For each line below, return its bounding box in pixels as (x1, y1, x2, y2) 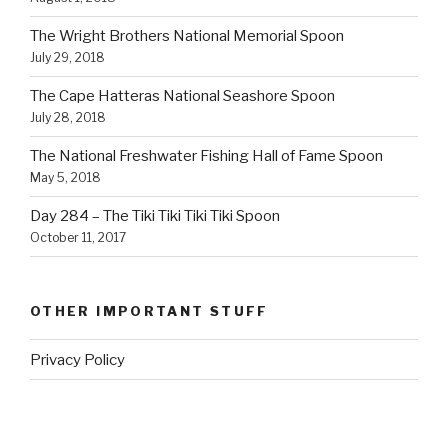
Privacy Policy (30, 350, 125, 369)
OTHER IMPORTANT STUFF (30, 302, 269, 319)
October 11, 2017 (30, 230, 126, 246)
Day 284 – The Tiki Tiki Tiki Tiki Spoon (30, 207, 280, 226)
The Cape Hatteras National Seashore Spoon (30, 87, 335, 106)
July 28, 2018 (30, 110, 106, 126)
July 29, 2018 (30, 50, 105, 66)
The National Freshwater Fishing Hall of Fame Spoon (30, 147, 383, 166)
